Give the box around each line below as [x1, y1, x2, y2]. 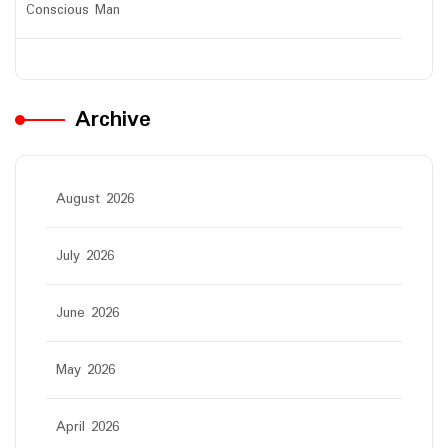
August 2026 [56, 188, 134, 211]
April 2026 [56, 416, 119, 439]
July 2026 [56, 245, 114, 268]
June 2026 [56, 302, 119, 325]
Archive [75, 101, 151, 139]
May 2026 [56, 359, 115, 382]
